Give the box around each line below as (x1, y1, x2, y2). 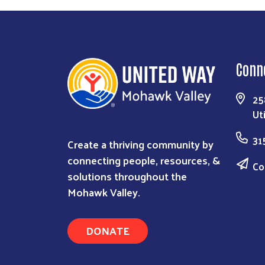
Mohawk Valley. (67, 182, 140, 202)
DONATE (86, 220, 130, 240)
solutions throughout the (67, 166, 187, 186)
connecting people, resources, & (67, 150, 220, 170)
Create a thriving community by (67, 134, 214, 154)
